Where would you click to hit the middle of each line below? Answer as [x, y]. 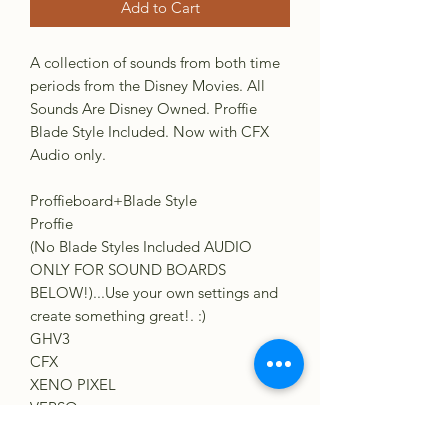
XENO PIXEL [73, 384]
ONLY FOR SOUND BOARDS [128, 269]
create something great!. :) [118, 315]
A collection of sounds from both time [155, 62]
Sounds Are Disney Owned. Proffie [143, 108]
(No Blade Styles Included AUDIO [141, 246]
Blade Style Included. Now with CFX [149, 131]
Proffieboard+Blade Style [113, 200]
